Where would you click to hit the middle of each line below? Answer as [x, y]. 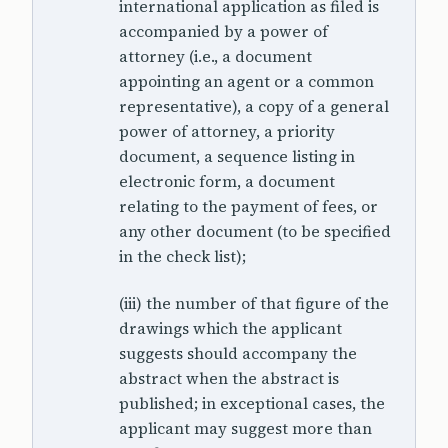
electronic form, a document [227, 181]
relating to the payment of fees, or [248, 206]
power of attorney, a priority [227, 131]
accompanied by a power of [223, 31]
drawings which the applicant [230, 328]
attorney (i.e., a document [215, 56]
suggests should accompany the [238, 353]
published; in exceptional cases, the [252, 403]
